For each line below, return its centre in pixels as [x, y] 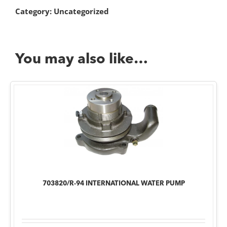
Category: [34, 11]
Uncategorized [81, 11]
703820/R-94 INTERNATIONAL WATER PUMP [113, 184]
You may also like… [82, 60]
